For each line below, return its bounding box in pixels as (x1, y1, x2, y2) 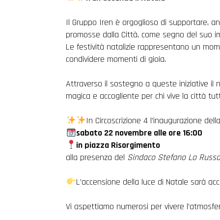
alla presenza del (66, 152, 128, 163)
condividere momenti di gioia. (66, 54, 166, 65)
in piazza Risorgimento (76, 139, 162, 151)
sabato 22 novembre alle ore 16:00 (76, 127, 204, 138)
